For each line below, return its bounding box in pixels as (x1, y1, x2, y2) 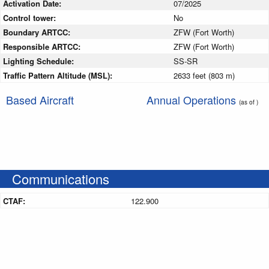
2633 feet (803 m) (174, 69, 235, 81)
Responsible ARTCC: (3, 40, 83, 52)
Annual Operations (147, 91, 239, 107)
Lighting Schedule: (3, 55, 76, 67)
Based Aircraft (6, 91, 74, 107)
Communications (12, 169, 109, 188)
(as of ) (239, 97, 258, 106)
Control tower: (3, 11, 58, 23)
